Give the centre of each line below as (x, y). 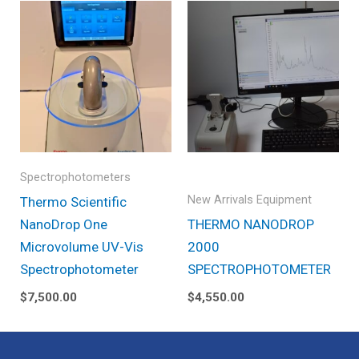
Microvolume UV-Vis (82, 246)
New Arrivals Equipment (250, 200)
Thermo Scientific (73, 202)
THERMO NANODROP (251, 224)
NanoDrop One (64, 224)
